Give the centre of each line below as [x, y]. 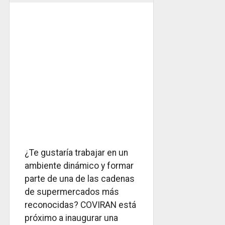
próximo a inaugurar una [71, 218]
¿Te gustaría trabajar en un [76, 153]
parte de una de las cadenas [80, 179]
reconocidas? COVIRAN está [80, 205]
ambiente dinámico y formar [79, 166]
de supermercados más [72, 192]
